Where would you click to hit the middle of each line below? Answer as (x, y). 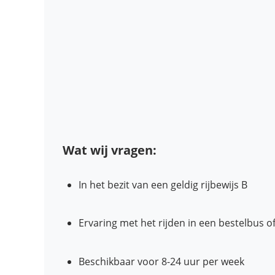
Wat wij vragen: (110, 150)
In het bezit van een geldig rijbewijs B (163, 184)
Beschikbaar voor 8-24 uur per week (162, 261)
